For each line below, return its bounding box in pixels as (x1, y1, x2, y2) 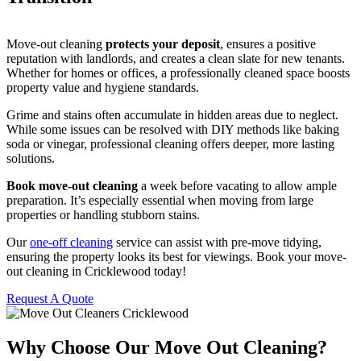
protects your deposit (106, 37, 220, 52)
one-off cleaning (30, 235, 113, 250)
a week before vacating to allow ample (138, 179, 337, 193)
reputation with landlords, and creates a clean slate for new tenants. (6, 52, 345, 66)
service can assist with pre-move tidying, (113, 235, 322, 250)
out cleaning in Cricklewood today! (6, 264, 186, 279)
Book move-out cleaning (6, 179, 138, 193)
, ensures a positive (220, 37, 316, 52)
